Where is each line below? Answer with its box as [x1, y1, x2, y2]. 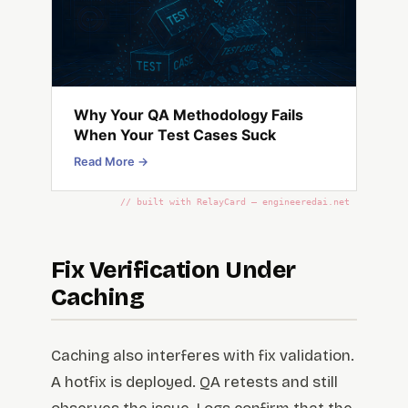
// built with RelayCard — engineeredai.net [120, 196, 350, 207]
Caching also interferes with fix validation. [51, 345, 354, 365]
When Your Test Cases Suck [74, 125, 276, 144]
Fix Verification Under [51, 255, 296, 284]
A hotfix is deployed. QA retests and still [51, 372, 338, 392]
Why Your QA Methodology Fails [74, 105, 303, 124]
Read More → [74, 154, 148, 168]
